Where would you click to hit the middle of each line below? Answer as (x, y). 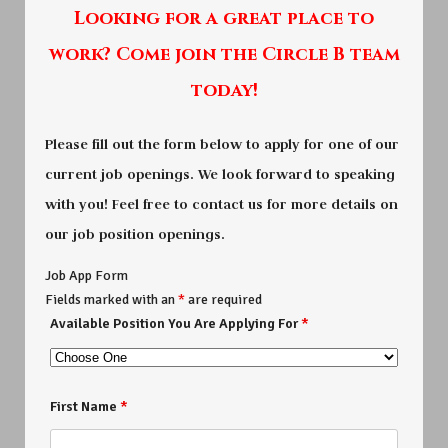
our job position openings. (135, 234)
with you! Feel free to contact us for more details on (221, 204)
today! (224, 90)
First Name (85, 407)
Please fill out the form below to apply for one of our (222, 144)
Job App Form (86, 276)
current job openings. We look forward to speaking (220, 174)
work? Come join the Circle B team (224, 54)
